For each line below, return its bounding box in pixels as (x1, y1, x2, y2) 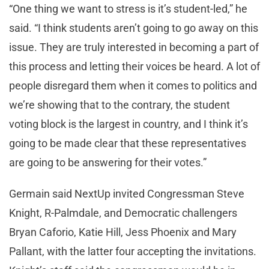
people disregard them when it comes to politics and (9, 79, 257, 92)
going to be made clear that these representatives (9, 137, 246, 150)
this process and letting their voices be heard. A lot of (9, 60, 260, 73)
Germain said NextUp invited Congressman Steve (9, 187, 244, 201)
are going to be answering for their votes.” (9, 156, 207, 169)
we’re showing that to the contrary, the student (9, 98, 230, 112)
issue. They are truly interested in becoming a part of (9, 41, 259, 54)
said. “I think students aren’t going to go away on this (9, 22, 258, 35)
